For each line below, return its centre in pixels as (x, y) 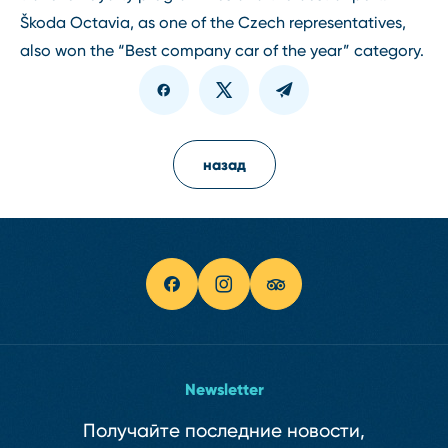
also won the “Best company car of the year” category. (222, 51)
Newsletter (224, 389)
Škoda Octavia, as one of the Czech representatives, (213, 23)
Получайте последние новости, (224, 431)
